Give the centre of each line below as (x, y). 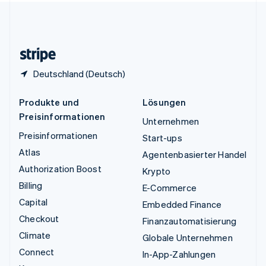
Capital (34, 202)
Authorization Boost (60, 169)
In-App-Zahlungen (179, 254)
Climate (35, 235)
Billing (31, 186)
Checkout (39, 219)
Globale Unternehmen (188, 238)
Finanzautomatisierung (190, 221)
